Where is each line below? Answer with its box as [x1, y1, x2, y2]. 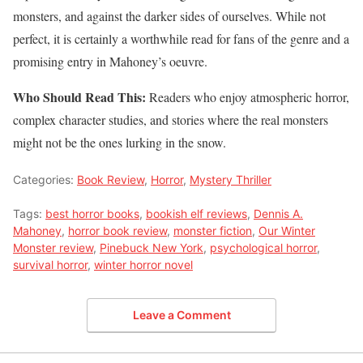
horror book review [68, 223, 167, 237]
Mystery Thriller [190, 172, 271, 186]
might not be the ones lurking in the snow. [13, 133, 226, 151]
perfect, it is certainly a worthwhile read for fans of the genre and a [13, 29, 349, 47]
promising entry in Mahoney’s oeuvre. [13, 52, 207, 70]
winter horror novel [94, 257, 193, 271]
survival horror [13, 257, 88, 271]
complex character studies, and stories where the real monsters [13, 110, 328, 128]
